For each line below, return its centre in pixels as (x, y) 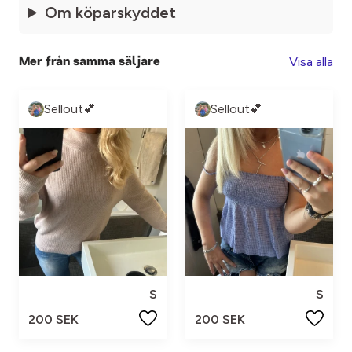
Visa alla (311, 62)
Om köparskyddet (111, 13)
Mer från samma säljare (90, 62)
